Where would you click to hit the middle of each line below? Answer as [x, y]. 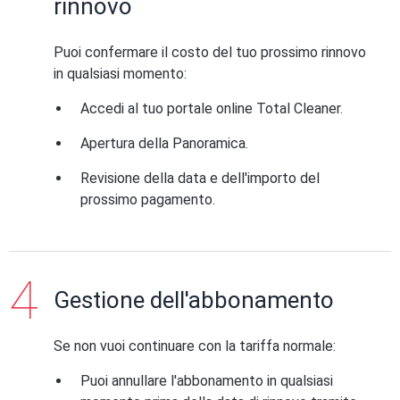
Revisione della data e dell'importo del [200, 178]
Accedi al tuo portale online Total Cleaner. [212, 108]
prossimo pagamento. [148, 200]
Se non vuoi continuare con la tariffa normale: [195, 346]
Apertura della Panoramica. [164, 143]
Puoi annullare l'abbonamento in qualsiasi [207, 381]
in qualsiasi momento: [120, 74]
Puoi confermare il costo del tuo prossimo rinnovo [210, 52]
